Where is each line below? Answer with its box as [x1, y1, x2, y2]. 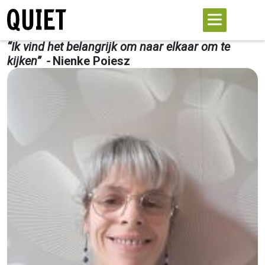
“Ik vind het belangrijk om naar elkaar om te [7, 40, 230, 54]
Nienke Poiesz [53, 54, 130, 68]
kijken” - [7, 54, 53, 68]
